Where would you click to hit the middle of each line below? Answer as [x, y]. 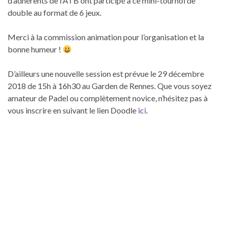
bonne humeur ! [35, 49]
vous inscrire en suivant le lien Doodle [73, 110]
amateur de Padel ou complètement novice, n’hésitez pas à [108, 98]
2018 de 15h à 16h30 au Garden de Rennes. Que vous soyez [110, 86]
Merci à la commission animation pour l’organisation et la [106, 37]
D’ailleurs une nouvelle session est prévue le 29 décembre [106, 74]
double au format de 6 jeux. [54, 13]
